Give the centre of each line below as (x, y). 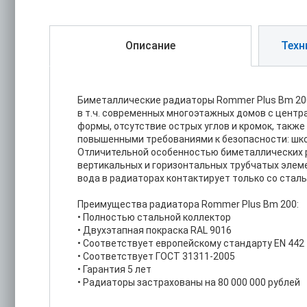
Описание (150, 46)
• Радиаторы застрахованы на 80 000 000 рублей (189, 282)
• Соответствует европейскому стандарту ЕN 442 (191, 243)
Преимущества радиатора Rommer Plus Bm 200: (188, 204)
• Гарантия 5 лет (114, 269)
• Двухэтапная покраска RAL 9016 (155, 230)
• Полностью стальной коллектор (154, 217)
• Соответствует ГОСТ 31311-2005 (156, 256)
